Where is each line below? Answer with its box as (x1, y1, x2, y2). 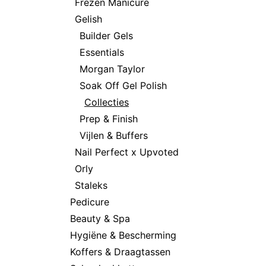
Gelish (75, 12, 102, 25)
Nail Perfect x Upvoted (75, 145, 179, 158)
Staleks (75, 179, 107, 191)
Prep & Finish (80, 112, 138, 125)
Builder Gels (80, 29, 133, 42)
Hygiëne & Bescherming (70, 229, 176, 241)
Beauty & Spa (70, 212, 130, 224)
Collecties (84, 96, 129, 108)
